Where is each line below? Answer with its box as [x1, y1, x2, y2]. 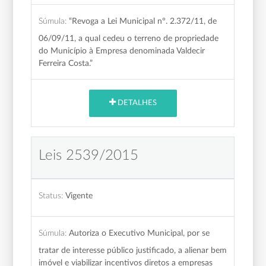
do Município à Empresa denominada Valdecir [39, 46, 205, 55]
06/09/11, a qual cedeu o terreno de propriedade [39, 33, 219, 43]
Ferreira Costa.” [39, 58, 93, 68]
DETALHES [115, 99, 157, 107]
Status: [39, 191, 64, 200]
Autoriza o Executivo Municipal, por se [69, 228, 210, 237]
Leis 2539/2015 [39, 148, 139, 163]
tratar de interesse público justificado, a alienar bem [39, 245, 227, 255]
